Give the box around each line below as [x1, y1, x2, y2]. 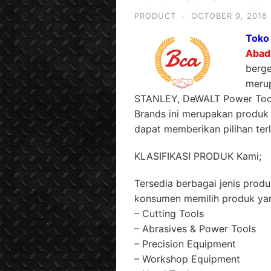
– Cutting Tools [134, 207, 204, 220]
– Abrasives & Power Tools [134, 222, 256, 235]
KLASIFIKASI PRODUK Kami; [134, 149, 261, 162]
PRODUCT [134, 10, 176, 21]
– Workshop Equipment [134, 252, 240, 265]
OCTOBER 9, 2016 [191, 10, 267, 21]
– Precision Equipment [134, 237, 236, 250]
